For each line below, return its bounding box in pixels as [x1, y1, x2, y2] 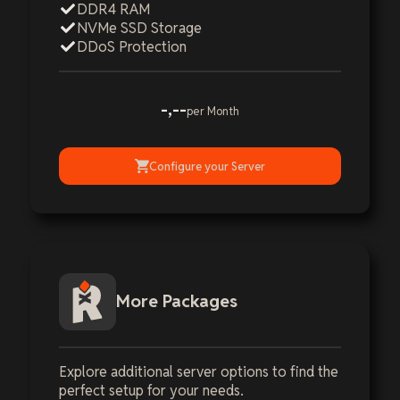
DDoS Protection [77, 37, 187, 57]
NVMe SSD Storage [77, 19, 202, 38]
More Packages [116, 290, 237, 313]
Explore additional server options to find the [59, 362, 338, 382]
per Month [187, 104, 239, 120]
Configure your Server [149, 158, 265, 174]
